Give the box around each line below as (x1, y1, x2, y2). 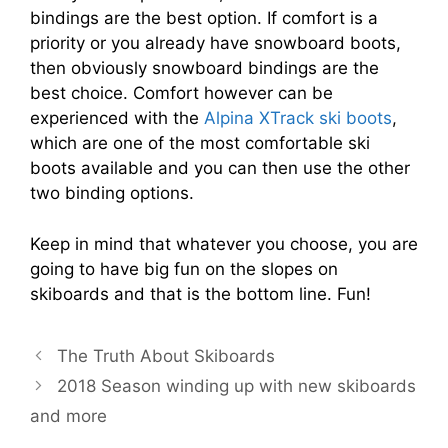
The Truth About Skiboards (57, 345, 276, 366)
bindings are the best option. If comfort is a (30, 8, 378, 29)
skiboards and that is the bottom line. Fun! (30, 283, 371, 304)
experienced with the (30, 108, 204, 129)
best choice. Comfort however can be (30, 83, 333, 104)
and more (30, 405, 107, 426)
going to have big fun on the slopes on (30, 258, 338, 279)
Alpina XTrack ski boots (204, 108, 392, 129)
